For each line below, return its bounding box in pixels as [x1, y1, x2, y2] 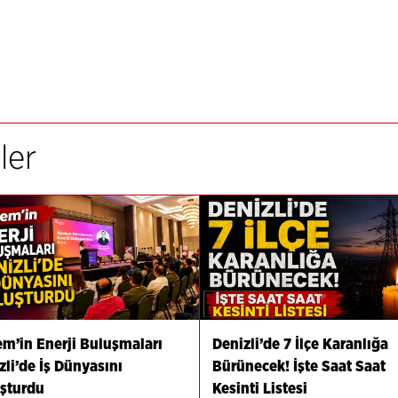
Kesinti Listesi [211, 380, 307, 396]
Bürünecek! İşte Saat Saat [211, 358, 386, 374]
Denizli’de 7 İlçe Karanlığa [211, 336, 388, 352]
